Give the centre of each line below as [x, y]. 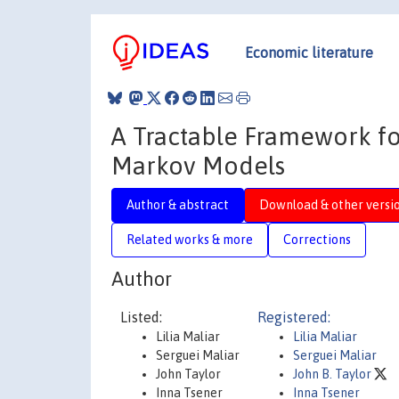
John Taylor [188, 374]
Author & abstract [178, 204]
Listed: [141, 317]
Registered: [294, 317]
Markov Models [198, 165]
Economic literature [309, 52]
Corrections [317, 239]
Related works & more [190, 239]
